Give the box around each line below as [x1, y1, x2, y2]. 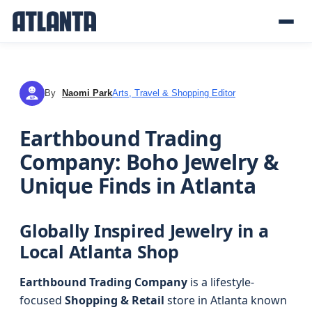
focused [19, 292, 65, 308]
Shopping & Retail [65, 292, 164, 308]
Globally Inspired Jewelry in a [19, 219, 269, 242]
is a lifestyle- [187, 274, 254, 290]
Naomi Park [62, 88, 112, 98]
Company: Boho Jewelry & [19, 148, 279, 176]
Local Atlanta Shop [19, 240, 179, 263]
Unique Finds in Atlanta [19, 171, 256, 200]
